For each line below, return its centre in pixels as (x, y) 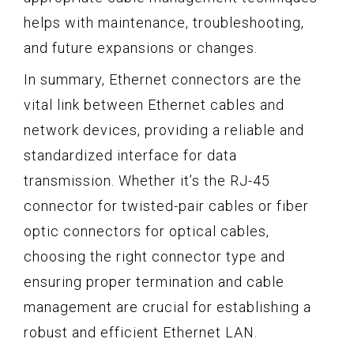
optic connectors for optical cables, (147, 231)
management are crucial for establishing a (168, 307)
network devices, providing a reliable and (164, 130)
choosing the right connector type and (154, 256)
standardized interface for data (130, 155)
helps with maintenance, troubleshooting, (164, 22)
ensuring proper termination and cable (154, 281)
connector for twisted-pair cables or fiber (166, 205)
